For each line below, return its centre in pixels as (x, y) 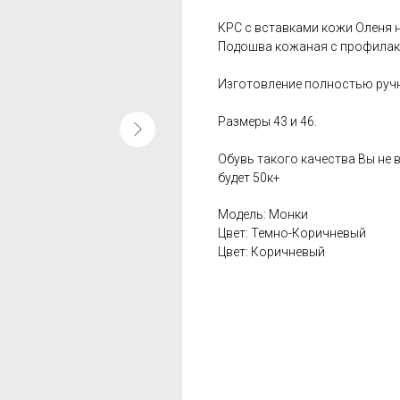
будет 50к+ (249, 177)
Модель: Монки (263, 214)
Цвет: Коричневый (271, 251)
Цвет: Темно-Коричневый (292, 233)
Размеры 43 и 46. (267, 121)
